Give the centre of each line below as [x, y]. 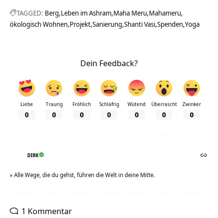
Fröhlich [82, 104]
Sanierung [107, 24]
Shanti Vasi [140, 24]
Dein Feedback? [109, 63]
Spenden [170, 24]
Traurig [54, 104]
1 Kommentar [47, 211]
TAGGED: [30, 13]
